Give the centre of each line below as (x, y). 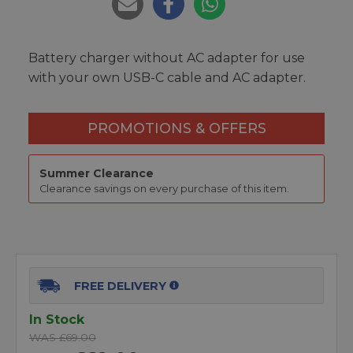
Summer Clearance (96, 174)
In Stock (57, 319)
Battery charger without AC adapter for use (167, 58)
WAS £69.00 (63, 337)
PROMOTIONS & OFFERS (176, 128)
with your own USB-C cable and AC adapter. (167, 78)
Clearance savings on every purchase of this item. (164, 189)
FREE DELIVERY (121, 286)
